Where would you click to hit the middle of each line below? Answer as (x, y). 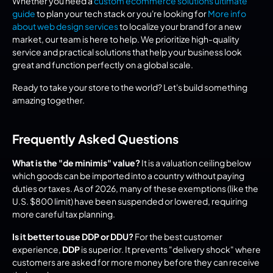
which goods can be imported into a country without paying (128, 176)
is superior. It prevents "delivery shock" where (170, 250)
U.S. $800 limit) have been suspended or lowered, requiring (130, 201)
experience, (37, 250)
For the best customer (178, 237)
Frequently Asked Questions (95, 139)
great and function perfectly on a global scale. (103, 65)
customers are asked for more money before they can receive (136, 262)
